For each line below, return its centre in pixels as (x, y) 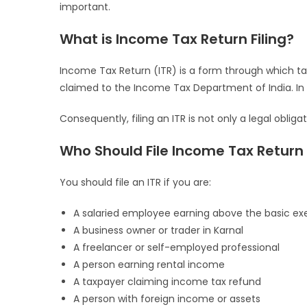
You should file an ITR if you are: (135, 183)
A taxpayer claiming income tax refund (167, 282)
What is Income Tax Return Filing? (177, 39)
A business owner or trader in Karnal (158, 231)
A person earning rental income (149, 265)
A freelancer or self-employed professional (176, 248)
